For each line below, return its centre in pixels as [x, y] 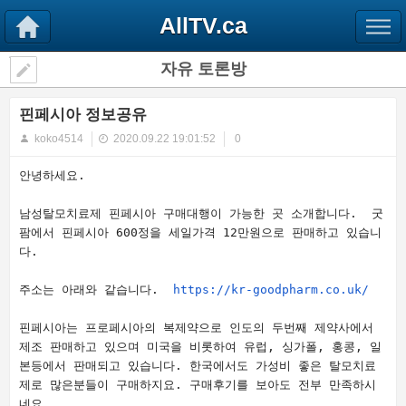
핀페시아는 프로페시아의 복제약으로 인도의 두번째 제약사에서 [196, 328]
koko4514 [59, 139]
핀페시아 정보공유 [83, 115]
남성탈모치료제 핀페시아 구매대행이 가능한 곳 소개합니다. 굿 [201, 213]
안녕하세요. [52, 175]
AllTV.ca [203, 25]
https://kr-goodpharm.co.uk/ [271, 290]
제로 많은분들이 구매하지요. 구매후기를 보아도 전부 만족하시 [198, 385]
